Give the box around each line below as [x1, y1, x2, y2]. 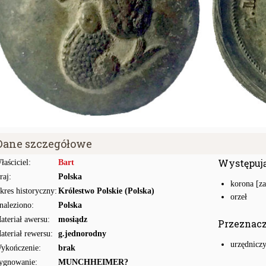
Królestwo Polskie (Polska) [58, 186, 154, 195]
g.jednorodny [58, 229, 106, 238]
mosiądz [58, 215, 87, 224]
